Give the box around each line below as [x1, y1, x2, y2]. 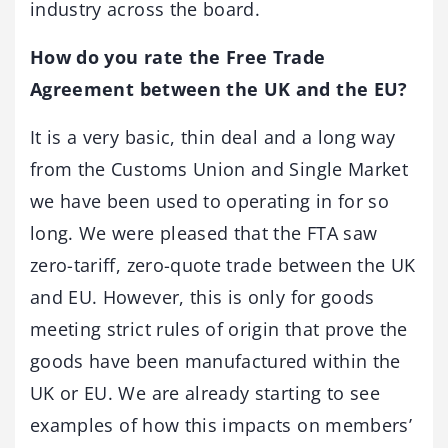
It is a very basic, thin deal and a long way [30, 124, 396, 149]
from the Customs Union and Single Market [30, 156, 409, 181]
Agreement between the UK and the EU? [30, 76, 408, 101]
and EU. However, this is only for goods [30, 284, 375, 309]
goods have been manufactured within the [30, 348, 401, 373]
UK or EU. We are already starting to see [30, 380, 381, 405]
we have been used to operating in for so [30, 188, 390, 213]
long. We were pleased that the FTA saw [30, 220, 378, 245]
